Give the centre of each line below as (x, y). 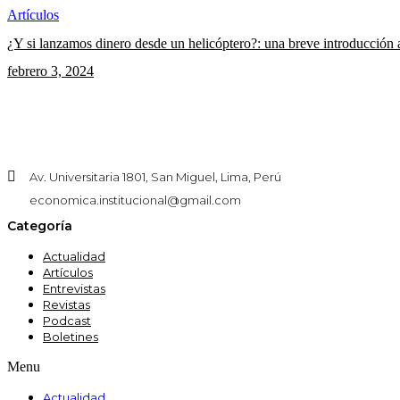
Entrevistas (74, 288)
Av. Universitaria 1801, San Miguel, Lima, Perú (155, 177)
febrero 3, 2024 (50, 71)
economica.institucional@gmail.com (135, 200)
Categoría (40, 225)
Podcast (67, 320)
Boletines (71, 336)
